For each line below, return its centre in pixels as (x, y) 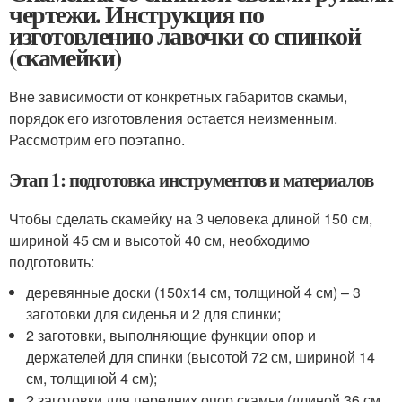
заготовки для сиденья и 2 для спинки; (154, 313)
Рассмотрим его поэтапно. (97, 139)
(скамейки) (65, 57)
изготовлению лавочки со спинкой (185, 35)
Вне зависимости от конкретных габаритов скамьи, (178, 96)
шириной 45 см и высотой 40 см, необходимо (159, 240)
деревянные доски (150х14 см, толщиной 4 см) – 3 (194, 292)
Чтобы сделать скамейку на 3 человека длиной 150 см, (191, 218)
